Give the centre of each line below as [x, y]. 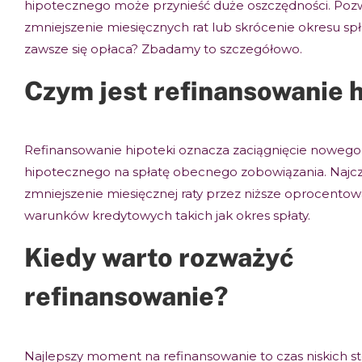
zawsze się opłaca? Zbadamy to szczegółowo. [163, 49]
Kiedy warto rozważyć [159, 258]
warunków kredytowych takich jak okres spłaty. [167, 216]
